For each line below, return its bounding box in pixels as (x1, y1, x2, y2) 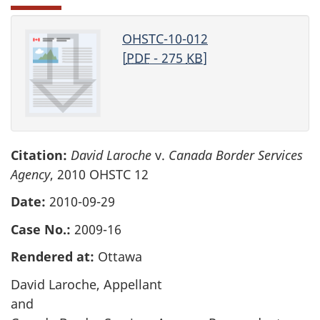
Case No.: (11, 220, 71, 238)
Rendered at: (11, 248, 94, 266)
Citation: (11, 146, 67, 164)
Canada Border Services (169, 146, 303, 164)
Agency (11, 165, 50, 183)
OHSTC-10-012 (121, 30, 208, 47)
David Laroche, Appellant (11, 275, 162, 293)
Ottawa (94, 248, 142, 266)
